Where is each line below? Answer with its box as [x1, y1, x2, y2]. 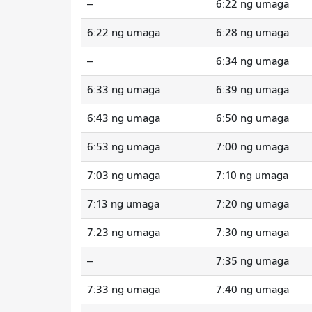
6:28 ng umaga [216, 26, 289, 39]
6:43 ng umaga [87, 111, 160, 125]
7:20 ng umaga [216, 197, 289, 210]
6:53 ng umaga [87, 140, 160, 153]
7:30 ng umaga [216, 226, 289, 239]
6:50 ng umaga [216, 111, 289, 125]
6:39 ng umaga [216, 83, 289, 96]
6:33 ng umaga [87, 83, 160, 96]
